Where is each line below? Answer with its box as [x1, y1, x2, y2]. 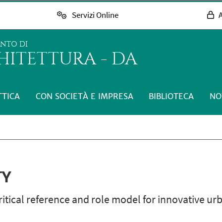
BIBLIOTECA [149, 91, 194, 101]
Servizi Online [71, 9, 118, 21]
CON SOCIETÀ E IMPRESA [35, 91, 133, 101]
